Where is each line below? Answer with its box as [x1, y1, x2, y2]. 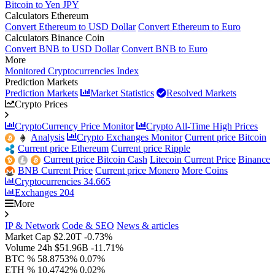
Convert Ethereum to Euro [138, 21, 241, 32]
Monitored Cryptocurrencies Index [5, 66, 139, 76]
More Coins [182, 165, 228, 176]
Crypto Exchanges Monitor [77, 132, 182, 142]
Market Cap [5, 231, 53, 242]
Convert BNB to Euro [122, 44, 207, 54]
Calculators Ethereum [5, 10, 88, 21]
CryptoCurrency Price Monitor [15, 121, 134, 131]
